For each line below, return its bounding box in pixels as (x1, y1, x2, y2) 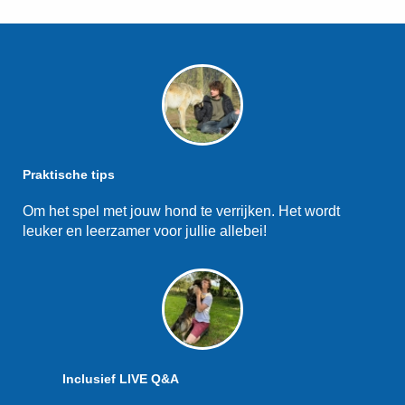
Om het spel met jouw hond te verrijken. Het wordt (23, 203, 340, 219)
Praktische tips (23, 167, 115, 182)
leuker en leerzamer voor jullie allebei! (23, 223, 267, 239)
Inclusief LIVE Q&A (61, 372, 179, 386)
